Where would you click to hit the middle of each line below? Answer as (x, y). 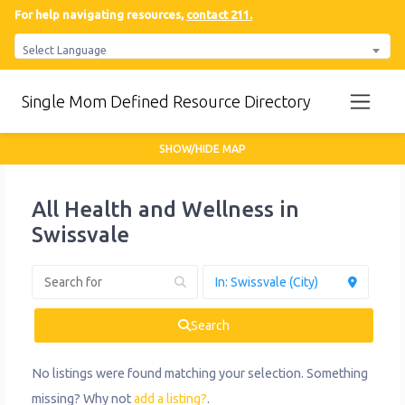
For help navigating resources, (100, 14)
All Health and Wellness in (165, 210)
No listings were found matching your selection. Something (200, 374)
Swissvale (80, 235)
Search (210, 326)
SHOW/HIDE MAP (202, 149)
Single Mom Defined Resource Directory (166, 102)
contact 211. (219, 14)
